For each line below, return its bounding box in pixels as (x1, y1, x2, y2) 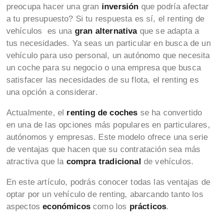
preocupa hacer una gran (6, 2, 102, 12)
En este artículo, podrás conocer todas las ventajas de (6, 177, 210, 187)
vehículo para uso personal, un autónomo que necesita (6, 51, 210, 61)
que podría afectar (138, 2, 209, 12)
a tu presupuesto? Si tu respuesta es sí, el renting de (6, 14, 204, 24)
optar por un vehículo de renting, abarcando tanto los (6, 190, 203, 199)
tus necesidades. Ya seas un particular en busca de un (6, 39, 211, 48)
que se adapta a (139, 26, 199, 36)
